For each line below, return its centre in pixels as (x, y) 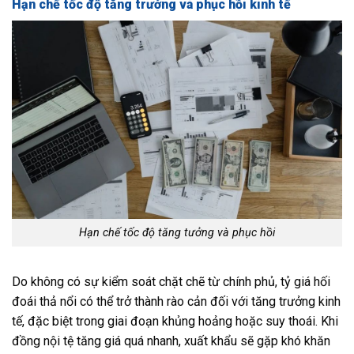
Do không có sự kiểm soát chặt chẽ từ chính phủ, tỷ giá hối (171, 281)
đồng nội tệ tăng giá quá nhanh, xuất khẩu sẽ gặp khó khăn (171, 341)
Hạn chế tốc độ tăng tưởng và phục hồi (177, 233)
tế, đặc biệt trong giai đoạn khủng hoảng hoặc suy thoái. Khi (175, 321)
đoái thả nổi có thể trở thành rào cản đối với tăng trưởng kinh (176, 301)
